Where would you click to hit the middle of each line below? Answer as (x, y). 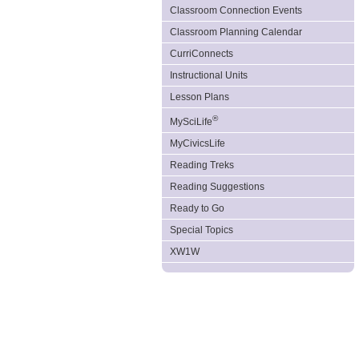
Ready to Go (197, 208)
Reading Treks (202, 165)
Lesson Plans (200, 97)
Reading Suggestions (217, 187)
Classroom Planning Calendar (236, 32)
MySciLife (191, 122)
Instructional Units (209, 75)
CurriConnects (202, 54)
